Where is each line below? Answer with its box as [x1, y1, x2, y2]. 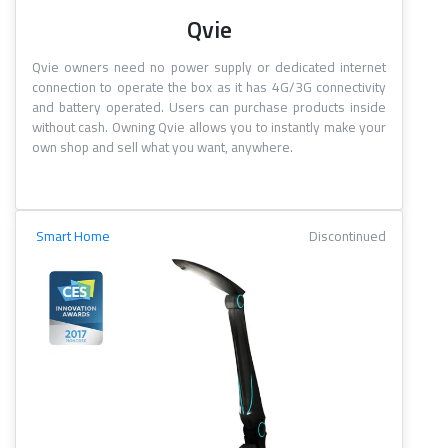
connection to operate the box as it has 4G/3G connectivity [32, 77, 386, 98]
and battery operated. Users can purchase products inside [32, 97, 386, 118]
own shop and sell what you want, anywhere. [32, 137, 293, 158]
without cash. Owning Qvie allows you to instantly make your [32, 117, 386, 138]
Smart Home [36, 226, 110, 247]
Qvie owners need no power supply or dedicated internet [32, 57, 386, 78]
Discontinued [309, 226, 386, 247]
